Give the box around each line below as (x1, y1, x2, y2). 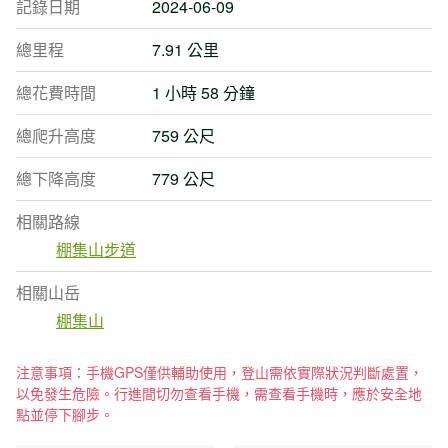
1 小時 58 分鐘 (152, 81, 255, 104)
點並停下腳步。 (16, 404, 114, 424)
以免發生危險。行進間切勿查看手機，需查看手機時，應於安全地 (16, 383, 422, 403)
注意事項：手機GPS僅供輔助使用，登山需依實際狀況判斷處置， (16, 362, 423, 382)
